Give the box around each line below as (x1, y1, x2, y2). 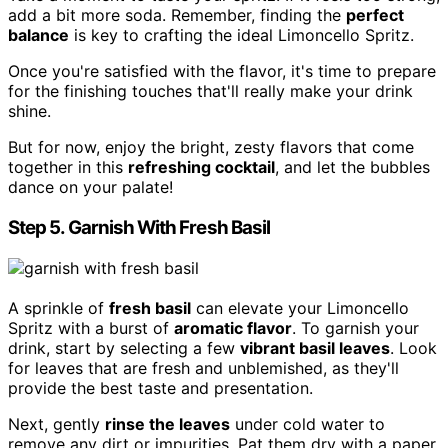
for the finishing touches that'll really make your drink (8, 81, 413, 102)
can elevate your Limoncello (191, 297, 409, 318)
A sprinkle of (8, 297, 109, 318)
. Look (390, 337, 437, 358)
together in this (8, 157, 128, 178)
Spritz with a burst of (8, 317, 174, 338)
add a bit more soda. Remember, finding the (8, 5, 346, 26)
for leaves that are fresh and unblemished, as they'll (8, 357, 399, 378)
